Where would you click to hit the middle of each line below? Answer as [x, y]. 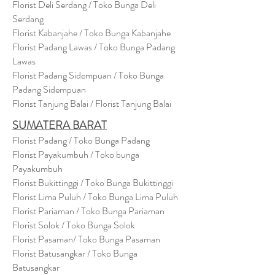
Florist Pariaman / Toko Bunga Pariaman [88, 211]
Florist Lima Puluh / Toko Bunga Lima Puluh [95, 197]
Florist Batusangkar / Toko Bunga [75, 253]
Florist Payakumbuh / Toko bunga [76, 154]
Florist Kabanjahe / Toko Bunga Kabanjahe [91, 33]
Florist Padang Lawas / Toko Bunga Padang [94, 47]
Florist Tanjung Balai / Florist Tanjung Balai [92, 103]
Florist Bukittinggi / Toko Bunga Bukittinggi [93, 183]
